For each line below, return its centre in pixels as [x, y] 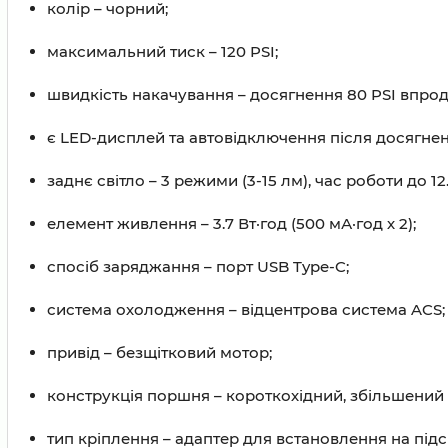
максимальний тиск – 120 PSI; [162, 51]
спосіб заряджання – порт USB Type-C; [198, 266]
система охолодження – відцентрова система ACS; [246, 309]
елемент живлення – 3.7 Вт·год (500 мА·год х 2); [231, 223]
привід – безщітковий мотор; [159, 352]
